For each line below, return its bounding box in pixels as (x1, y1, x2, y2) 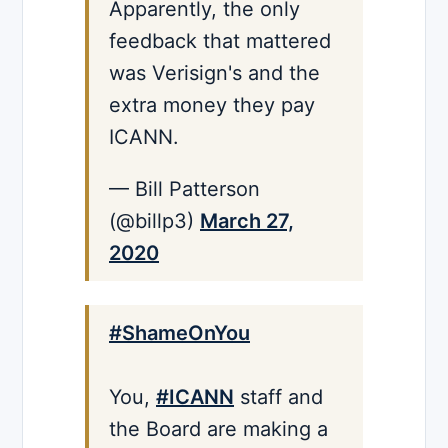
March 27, (200, 208, 294, 233)
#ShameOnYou (109, 320, 250, 345)
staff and (234, 384, 323, 409)
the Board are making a (109, 416, 328, 441)
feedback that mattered (109, 28, 331, 53)
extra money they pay (109, 92, 315, 117)
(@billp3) (109, 208, 200, 233)
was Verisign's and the (109, 60, 320, 85)
